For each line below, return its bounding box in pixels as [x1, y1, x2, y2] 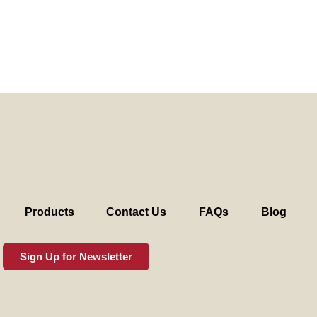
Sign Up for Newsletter [19, 250, 132, 263]
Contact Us [106, 206, 167, 219]
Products [24, 206, 74, 219]
